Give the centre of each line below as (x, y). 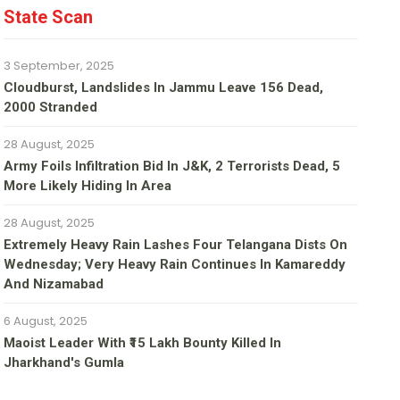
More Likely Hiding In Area (88, 186)
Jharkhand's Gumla (64, 363)
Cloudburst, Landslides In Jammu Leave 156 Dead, (164, 88)
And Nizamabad (54, 284)
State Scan (49, 17)
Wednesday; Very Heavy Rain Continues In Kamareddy (175, 265)
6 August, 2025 (46, 321)
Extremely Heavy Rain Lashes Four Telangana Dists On (176, 245)
